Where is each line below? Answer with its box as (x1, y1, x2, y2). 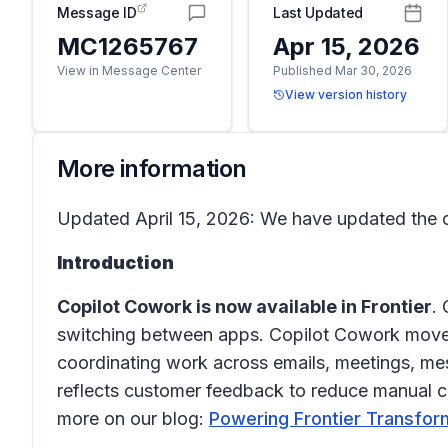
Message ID (57, 4, 137, 21)
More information (57, 154, 247, 183)
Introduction (57, 252, 174, 273)
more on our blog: (57, 408, 209, 429)
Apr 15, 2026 (273, 32, 420, 61)
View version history (285, 87, 407, 102)
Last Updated (273, 4, 363, 21)
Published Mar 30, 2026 (273, 63, 412, 78)
